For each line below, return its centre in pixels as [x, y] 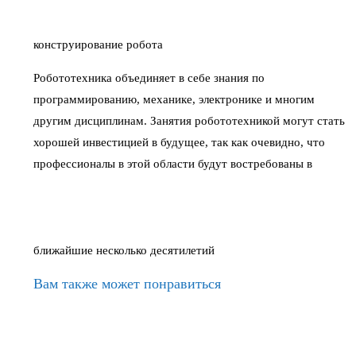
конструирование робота [100, 45]
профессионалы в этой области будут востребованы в [173, 164]
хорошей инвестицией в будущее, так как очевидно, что [179, 143]
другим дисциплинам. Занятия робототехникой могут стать [189, 121]
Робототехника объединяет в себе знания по [149, 78]
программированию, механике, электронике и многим [174, 100]
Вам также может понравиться [127, 284]
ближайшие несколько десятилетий [126, 251]
